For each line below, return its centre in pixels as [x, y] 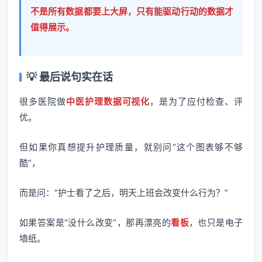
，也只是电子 [216, 223]
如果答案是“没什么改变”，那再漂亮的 [95, 223]
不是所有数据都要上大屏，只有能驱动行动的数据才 [132, 11]
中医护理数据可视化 [108, 101]
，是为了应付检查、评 [196, 101]
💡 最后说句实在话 [70, 77]
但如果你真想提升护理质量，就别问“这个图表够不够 [131, 147]
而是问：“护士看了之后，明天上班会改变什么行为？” [124, 193]
